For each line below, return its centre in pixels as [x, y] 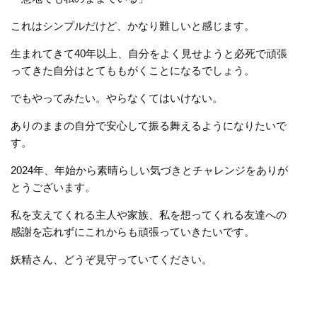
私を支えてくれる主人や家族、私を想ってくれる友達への [149, 214]
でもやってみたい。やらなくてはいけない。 [117, 98]
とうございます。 [53, 187]
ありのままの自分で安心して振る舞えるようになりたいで [149, 125]
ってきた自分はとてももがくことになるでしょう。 [133, 70]
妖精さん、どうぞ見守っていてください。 [111, 259]
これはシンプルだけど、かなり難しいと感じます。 [133, 25]
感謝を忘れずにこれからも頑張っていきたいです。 [133, 231]
